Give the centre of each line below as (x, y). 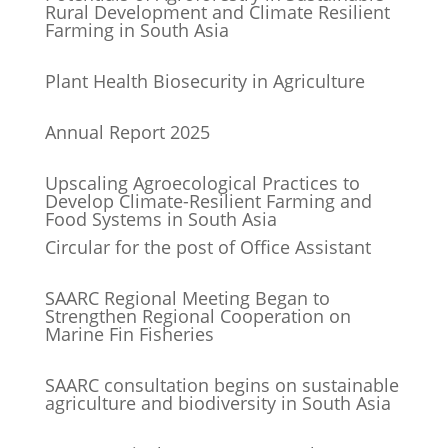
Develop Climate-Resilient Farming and (208, 201)
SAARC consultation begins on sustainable (221, 385)
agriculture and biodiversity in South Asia (217, 403)
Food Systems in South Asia (160, 219)
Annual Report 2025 (127, 132)
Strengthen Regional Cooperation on (197, 316)
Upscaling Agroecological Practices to (202, 183)
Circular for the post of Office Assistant (207, 247)
